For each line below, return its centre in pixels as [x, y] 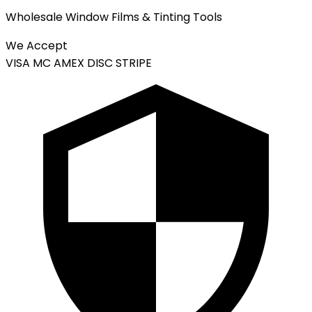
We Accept [37, 45]
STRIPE [134, 63]
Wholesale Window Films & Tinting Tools [114, 17]
